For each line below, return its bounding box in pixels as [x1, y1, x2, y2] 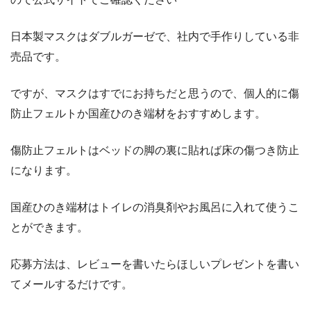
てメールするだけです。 [10, 278, 133, 290]
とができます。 [10, 221, 88, 233]
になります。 [10, 164, 77, 176]
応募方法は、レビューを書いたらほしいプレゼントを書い [10, 258, 299, 270]
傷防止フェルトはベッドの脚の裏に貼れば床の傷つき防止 [10, 144, 299, 156]
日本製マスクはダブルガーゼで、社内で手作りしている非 [10, 30, 299, 42]
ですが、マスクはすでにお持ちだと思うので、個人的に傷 [10, 87, 299, 99]
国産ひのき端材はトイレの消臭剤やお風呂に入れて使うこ [10, 201, 299, 213]
